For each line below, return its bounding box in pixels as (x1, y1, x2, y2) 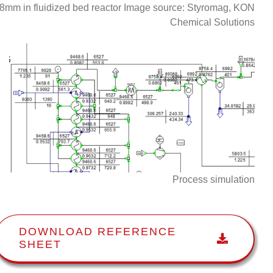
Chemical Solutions (170, 17, 255, 28)
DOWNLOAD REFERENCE (19, 225, 176, 238)
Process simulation (172, 174, 255, 185)
